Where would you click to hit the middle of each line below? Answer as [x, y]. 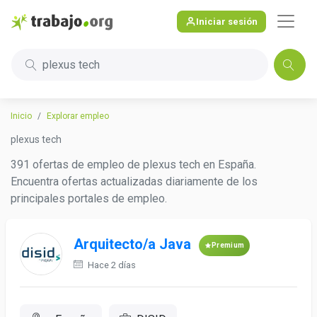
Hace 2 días [111, 265]
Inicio [21, 116]
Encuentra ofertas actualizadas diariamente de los [134, 181]
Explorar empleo [78, 116]
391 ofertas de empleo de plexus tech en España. [133, 165]
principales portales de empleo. [89, 198]
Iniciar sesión [227, 21]
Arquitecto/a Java [132, 244]
